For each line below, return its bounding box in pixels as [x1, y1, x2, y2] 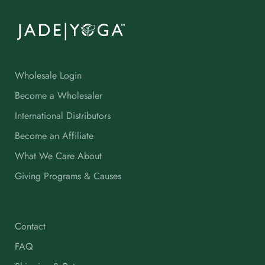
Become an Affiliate [15, 128, 93, 143]
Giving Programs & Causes [15, 169, 121, 183]
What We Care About [15, 148, 102, 163]
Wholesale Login [15, 68, 82, 82]
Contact [15, 219, 46, 233]
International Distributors [15, 108, 111, 122]
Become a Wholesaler [15, 88, 102, 102]
